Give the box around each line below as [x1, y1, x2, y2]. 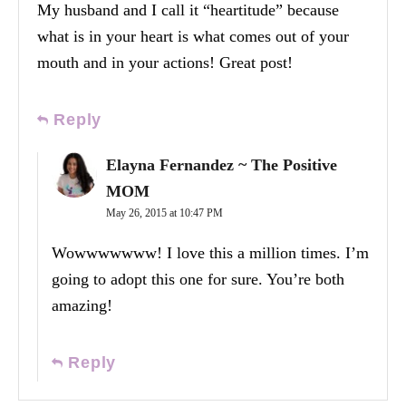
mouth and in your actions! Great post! [37, 53, 293, 72]
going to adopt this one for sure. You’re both [52, 270, 344, 289]
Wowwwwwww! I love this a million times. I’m [52, 244, 369, 263]
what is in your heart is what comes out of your [37, 27, 349, 46]
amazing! [52, 296, 112, 315]
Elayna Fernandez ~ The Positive [106, 156, 337, 175]
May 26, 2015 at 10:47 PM [106, 207, 223, 220]
